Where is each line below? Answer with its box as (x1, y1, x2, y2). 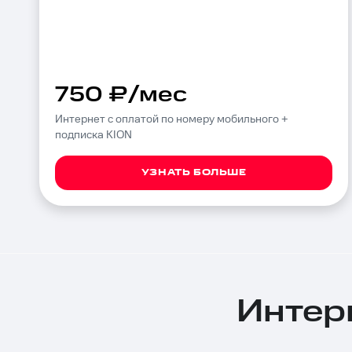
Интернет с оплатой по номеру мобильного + (55, 113, 288, 126)
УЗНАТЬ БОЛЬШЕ (141, 167, 247, 178)
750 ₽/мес (55, 79, 187, 110)
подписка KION (55, 129, 132, 141)
